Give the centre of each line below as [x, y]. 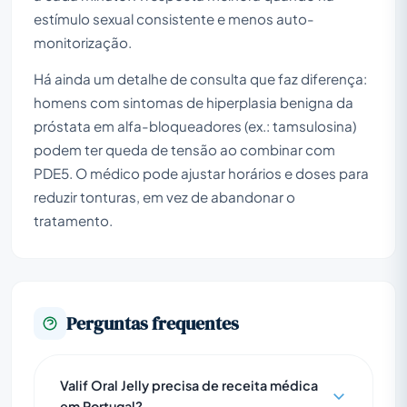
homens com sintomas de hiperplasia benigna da [194, 102]
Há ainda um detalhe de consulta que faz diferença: [200, 78]
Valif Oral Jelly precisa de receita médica [189, 385]
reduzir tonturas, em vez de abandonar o [164, 196]
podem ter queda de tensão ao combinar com [184, 149]
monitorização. [83, 42]
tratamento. [73, 220]
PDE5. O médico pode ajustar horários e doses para [201, 173]
